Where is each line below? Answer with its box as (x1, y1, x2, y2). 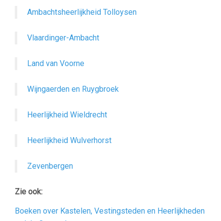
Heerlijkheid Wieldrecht (27, 110, 107, 119)
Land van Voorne (27, 59, 84, 68)
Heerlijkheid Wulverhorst (27, 136, 111, 145)
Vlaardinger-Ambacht (27, 33, 99, 42)
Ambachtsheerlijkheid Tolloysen (27, 7, 137, 17)
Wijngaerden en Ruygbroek (27, 84, 119, 94)
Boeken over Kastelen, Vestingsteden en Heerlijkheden (15, 206, 205, 216)
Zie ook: (15, 187, 42, 196)
